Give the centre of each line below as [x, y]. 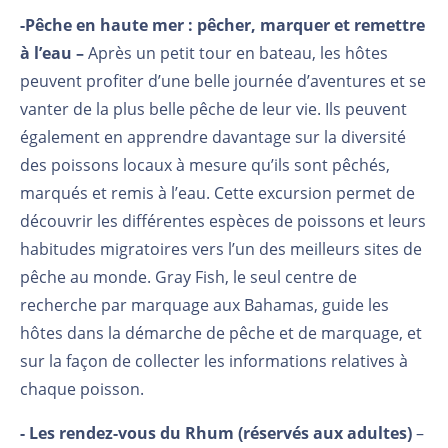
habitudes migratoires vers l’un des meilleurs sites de [221, 248]
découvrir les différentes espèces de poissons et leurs [223, 220]
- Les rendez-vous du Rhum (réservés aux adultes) [216, 432]
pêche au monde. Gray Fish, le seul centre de [188, 276]
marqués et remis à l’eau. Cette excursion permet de [217, 192]
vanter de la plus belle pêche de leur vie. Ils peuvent [213, 108]
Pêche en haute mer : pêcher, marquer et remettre [225, 24]
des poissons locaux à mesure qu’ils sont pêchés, [205, 164]
